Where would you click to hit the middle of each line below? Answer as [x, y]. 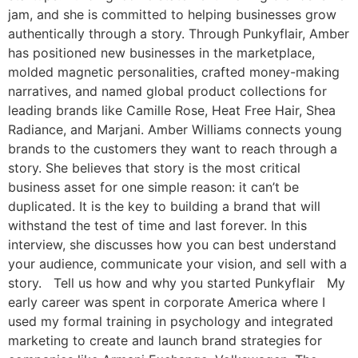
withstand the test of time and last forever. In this [157, 226]
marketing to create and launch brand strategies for [165, 341]
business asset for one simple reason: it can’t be [153, 187]
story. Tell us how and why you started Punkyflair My [177, 283]
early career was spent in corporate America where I [167, 302]
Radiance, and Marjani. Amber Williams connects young [175, 130]
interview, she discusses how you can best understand [172, 245]
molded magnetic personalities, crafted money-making [174, 72]
